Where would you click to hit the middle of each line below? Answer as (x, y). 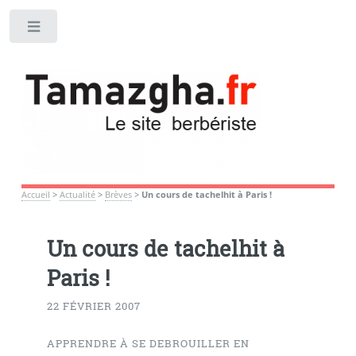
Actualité (77, 194)
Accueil (35, 194)
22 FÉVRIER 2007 (93, 306)
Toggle (84, 30)
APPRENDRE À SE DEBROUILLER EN (148, 344)
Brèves (118, 194)
